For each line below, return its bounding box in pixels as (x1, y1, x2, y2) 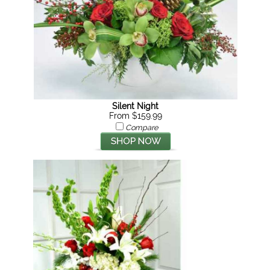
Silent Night (112, 101, 159, 111)
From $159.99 (108, 111, 162, 121)
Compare (125, 123, 158, 132)
